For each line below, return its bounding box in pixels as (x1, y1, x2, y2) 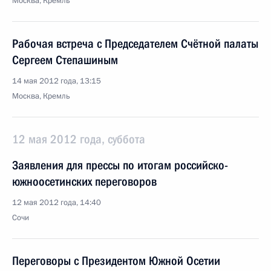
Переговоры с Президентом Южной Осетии (12, 253, 220, 268)
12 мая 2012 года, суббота (12, 132, 145, 146)
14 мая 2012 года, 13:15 (12, 76, 101, 87)
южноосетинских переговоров (12, 174, 157, 189)
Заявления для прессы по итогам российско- (12, 158, 228, 172)
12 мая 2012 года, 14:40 (12, 197, 101, 208)
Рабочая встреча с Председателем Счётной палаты (12, 36, 258, 51)
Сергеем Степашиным (12, 53, 118, 67)
